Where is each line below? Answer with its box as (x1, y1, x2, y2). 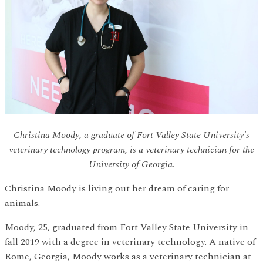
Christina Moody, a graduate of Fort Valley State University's (14, 127, 249, 142)
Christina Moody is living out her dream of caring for (5, 181, 229, 195)
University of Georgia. (88, 157, 175, 171)
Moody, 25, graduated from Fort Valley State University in (5, 220, 248, 234)
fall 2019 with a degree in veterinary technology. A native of (5, 234, 255, 249)
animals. (5, 195, 40, 210)
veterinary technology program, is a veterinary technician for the (9, 142, 254, 157)
